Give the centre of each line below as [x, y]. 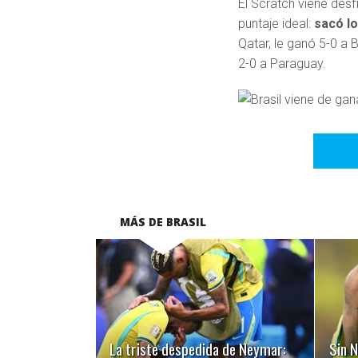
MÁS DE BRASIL [163, 222]
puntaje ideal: [275, 24]
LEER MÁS [205, 317]
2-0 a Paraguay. [282, 64]
